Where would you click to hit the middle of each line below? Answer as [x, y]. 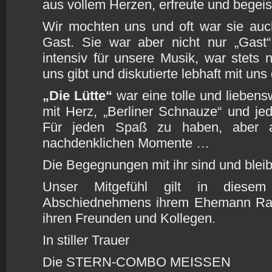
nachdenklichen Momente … [126, 143]
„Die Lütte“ [77, 96]
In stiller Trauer [86, 240]
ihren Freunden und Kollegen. [129, 218]
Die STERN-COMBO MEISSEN [137, 262]
